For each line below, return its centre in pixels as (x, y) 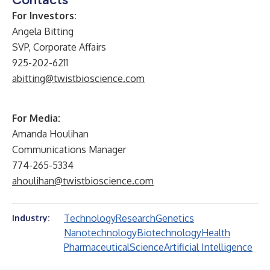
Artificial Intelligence (208, 247)
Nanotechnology (100, 233)
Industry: (31, 218)
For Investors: (44, 16)
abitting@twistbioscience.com (78, 78)
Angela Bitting (43, 31)
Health (216, 233)
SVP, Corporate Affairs (59, 47)
